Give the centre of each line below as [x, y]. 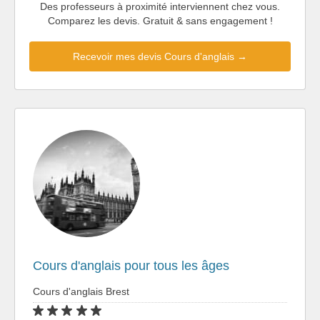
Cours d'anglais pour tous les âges [131, 265]
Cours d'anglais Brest [81, 291]
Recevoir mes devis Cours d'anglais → [160, 56]
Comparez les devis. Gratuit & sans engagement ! [160, 20]
